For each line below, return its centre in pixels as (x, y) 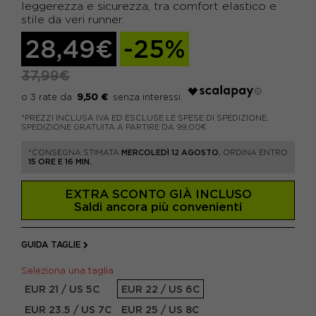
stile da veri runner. (73, 19)
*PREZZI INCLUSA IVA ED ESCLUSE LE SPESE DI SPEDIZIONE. (145, 118)
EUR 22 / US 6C (160, 289)
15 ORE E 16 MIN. (60, 162)
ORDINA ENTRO (254, 152)
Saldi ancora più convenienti (158, 206)
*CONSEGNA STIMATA (75, 152)
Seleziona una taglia (70, 271)
